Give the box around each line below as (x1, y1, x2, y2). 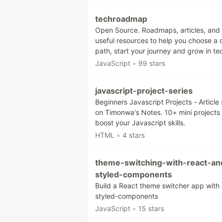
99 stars (138, 59, 165, 67)
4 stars (122, 131, 145, 139)
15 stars (138, 204, 164, 213)
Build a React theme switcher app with (95, 181, 220, 190)
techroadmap (95, 14, 147, 24)
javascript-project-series (95, 86, 193, 96)
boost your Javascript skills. (95, 118, 185, 127)
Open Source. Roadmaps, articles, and (95, 26, 220, 34)
